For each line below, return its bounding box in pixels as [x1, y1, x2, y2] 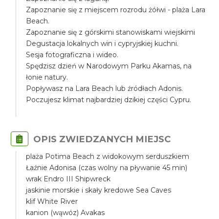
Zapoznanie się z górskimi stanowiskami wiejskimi [26, 28, 196, 37]
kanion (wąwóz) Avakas [26, 208, 105, 217]
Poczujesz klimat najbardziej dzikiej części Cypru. [26, 95, 192, 104]
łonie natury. [26, 73, 68, 82]
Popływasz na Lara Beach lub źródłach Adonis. [26, 84, 183, 93]
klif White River [26, 197, 78, 206]
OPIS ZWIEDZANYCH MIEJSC [33, 133, 171, 145]
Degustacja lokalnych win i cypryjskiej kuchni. [26, 39, 179, 48]
